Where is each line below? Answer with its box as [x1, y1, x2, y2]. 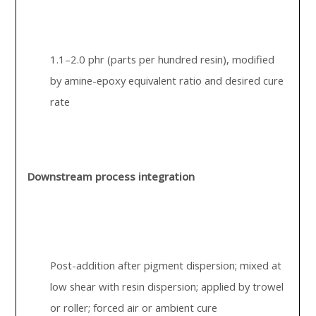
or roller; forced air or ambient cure [50, 300, 218, 315]
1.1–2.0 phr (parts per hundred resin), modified [50, 52, 275, 66]
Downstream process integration [28, 169, 195, 183]
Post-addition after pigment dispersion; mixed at [50, 258, 282, 272]
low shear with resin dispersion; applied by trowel [50, 279, 284, 293]
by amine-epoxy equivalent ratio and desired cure [50, 73, 284, 87]
